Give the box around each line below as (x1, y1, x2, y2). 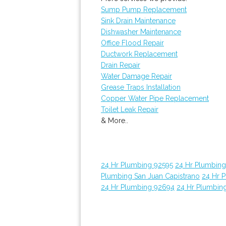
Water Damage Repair (101, 72, 172, 80)
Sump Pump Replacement (101, 6, 187, 14)
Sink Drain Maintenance (101, 17, 176, 25)
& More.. (101, 117, 128, 125)
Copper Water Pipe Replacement (101, 94, 209, 102)
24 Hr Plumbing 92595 (101, 161, 173, 169)
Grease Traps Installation (101, 83, 181, 91)
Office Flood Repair (101, 39, 164, 47)
